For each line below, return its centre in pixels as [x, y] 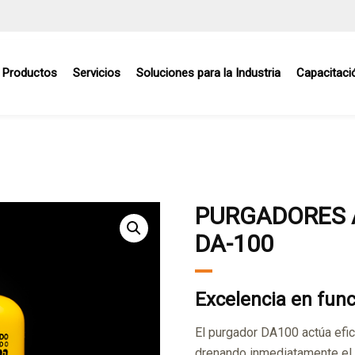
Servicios [97, 73]
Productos [30, 73]
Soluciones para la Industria [208, 73]
